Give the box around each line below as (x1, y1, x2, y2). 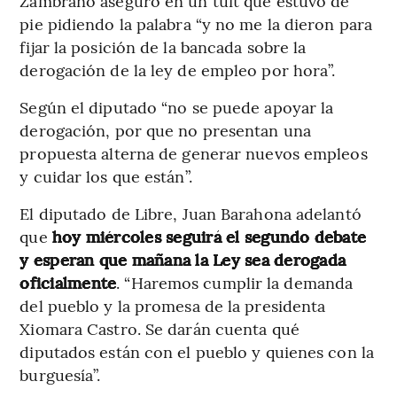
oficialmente (19, 271, 117, 294)
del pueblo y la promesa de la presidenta (19, 294, 326, 317)
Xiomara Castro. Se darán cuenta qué (19, 317, 300, 340)
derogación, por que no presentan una (19, 119, 311, 142)
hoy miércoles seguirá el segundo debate (51, 225, 367, 248)
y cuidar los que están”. (19, 165, 192, 188)
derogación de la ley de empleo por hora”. (19, 58, 336, 82)
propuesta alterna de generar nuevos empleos (19, 142, 368, 165)
